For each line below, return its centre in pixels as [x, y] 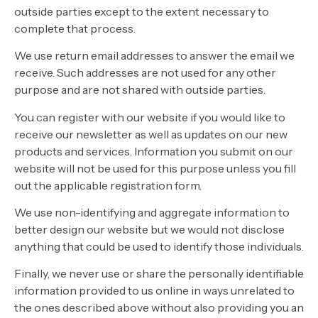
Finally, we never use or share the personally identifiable [159, 274]
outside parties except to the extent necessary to [142, 11]
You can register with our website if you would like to [150, 117]
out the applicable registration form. [108, 185]
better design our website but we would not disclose [149, 229]
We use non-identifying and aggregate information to [152, 212]
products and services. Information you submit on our [154, 151]
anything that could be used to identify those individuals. [159, 246]
